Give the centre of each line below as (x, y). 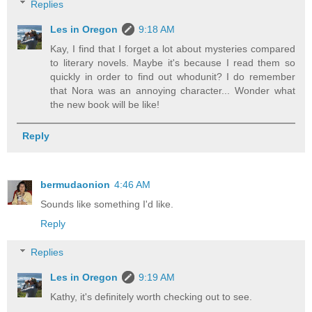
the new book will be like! (105, 104)
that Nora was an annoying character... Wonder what (173, 90)
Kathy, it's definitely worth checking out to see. (151, 297)
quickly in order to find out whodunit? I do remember (173, 76)
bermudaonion (75, 184)
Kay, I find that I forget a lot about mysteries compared (173, 48)
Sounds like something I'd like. (107, 204)
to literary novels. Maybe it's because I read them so (173, 62)
